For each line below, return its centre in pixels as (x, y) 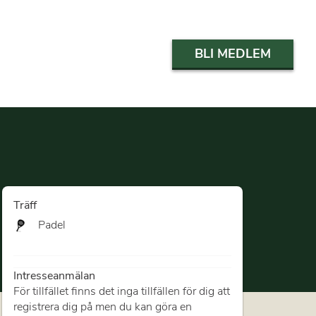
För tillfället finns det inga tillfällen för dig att (122, 292)
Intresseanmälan (55, 276)
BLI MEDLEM (233, 53)
